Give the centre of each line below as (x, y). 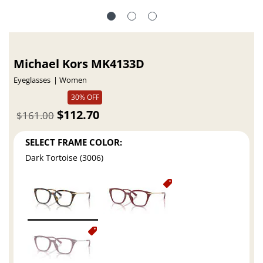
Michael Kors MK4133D (79, 64)
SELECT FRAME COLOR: (74, 142)
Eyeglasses (32, 80)
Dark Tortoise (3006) (65, 158)
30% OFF (85, 97)
